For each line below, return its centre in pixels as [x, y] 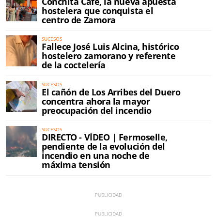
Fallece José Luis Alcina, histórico [110, 47]
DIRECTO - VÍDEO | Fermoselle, [105, 137]
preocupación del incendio [97, 110]
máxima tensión [76, 165]
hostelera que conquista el [98, 10]
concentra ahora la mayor [96, 101]
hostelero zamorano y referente [109, 56]
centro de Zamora [79, 20]
